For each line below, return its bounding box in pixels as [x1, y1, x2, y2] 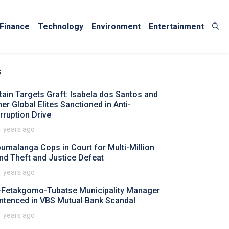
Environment [91, 21, 141, 31]
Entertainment [149, 21, 204, 31]
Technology [38, 21, 83, 31]
